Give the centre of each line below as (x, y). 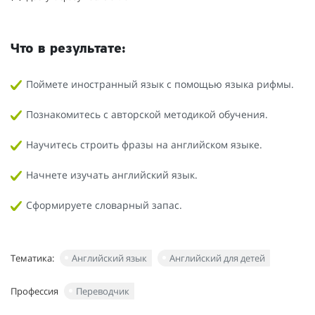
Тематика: (32, 258)
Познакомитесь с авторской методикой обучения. (147, 114)
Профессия (34, 291)
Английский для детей (217, 258)
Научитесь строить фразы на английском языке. (144, 144)
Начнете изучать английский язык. (112, 174)
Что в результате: (68, 49)
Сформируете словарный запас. (104, 205)
